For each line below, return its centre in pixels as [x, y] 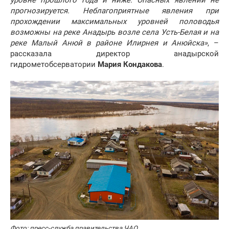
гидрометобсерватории [54, 65]
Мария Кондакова [130, 65]
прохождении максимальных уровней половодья [114, 22]
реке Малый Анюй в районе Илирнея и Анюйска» [109, 43]
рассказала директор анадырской [114, 54]
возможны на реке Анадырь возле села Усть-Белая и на [114, 32]
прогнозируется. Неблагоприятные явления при [114, 11]
